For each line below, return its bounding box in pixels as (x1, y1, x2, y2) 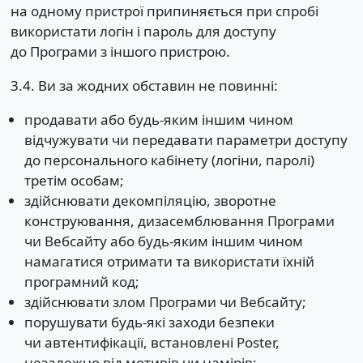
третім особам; (23, 171, 124, 190)
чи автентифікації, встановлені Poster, (23, 333, 280, 352)
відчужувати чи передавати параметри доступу (23, 130, 348, 150)
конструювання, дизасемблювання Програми (23, 211, 335, 231)
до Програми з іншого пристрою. (10, 42, 230, 62)
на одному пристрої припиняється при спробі (10, 2, 318, 21)
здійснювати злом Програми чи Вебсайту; (23, 293, 306, 312)
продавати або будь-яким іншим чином (23, 110, 293, 130)
